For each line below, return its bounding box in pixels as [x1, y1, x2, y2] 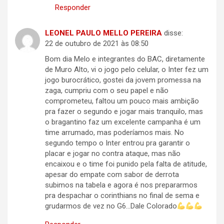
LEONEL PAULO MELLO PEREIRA [45, 28, 162, 38]
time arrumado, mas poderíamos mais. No [45, 128, 184, 137]
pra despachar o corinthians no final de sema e [45, 191, 199, 200]
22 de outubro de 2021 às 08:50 [45, 39, 148, 48]
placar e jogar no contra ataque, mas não [45, 149, 180, 158]
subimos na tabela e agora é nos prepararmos [45, 180, 197, 190]
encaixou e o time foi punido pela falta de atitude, [45, 159, 207, 169]
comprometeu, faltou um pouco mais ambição [45, 96, 199, 106]
